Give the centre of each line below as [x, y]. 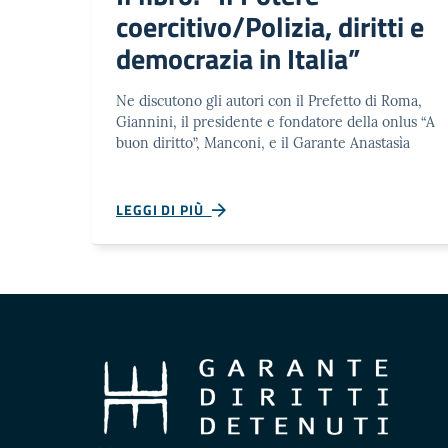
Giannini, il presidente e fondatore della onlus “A [275, 122]
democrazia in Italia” [238, 58]
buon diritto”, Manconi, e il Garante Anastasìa [263, 143]
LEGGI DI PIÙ [164, 209]
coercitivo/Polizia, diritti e [270, 26]
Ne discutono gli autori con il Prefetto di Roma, [269, 101]
